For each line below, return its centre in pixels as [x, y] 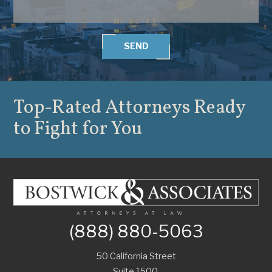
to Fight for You [78, 130]
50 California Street [136, 256]
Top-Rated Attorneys [104, 108]
